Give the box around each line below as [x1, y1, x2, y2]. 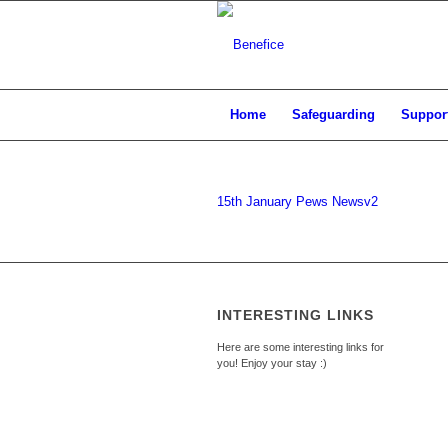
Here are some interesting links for [217, 341, 384, 353]
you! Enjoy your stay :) [217, 357, 327, 369]
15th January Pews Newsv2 [217, 194, 378, 209]
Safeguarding [292, 107, 375, 122]
